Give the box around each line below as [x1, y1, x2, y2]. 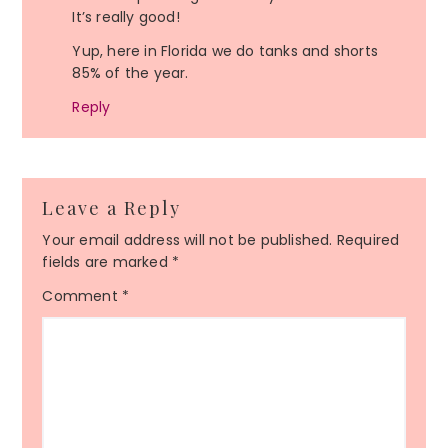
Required [336, 230, 400, 251]
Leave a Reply [42, 196, 182, 221]
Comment [42, 286, 122, 307]
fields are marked [42, 252, 172, 273]
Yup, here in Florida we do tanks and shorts [72, 41, 378, 62]
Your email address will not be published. [42, 230, 333, 251]
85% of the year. [72, 63, 189, 84]
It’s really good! [72, 7, 180, 28]
